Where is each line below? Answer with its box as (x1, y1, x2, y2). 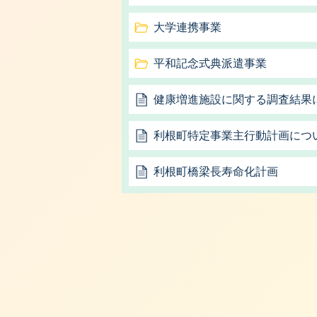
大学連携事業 (154, 21, 221, 33)
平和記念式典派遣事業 (154, 57, 267, 69)
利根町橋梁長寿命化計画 (154, 166, 278, 178)
